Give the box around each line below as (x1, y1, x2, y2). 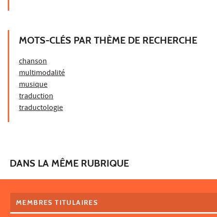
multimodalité (19, 67, 65, 79)
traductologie (19, 102, 63, 114)
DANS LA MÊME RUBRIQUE (10, 157, 129, 169)
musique (19, 79, 47, 91)
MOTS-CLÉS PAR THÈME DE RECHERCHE (19, 34, 197, 46)
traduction (19, 91, 53, 103)
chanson (19, 56, 47, 68)
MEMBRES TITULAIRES (16, 198, 98, 207)
